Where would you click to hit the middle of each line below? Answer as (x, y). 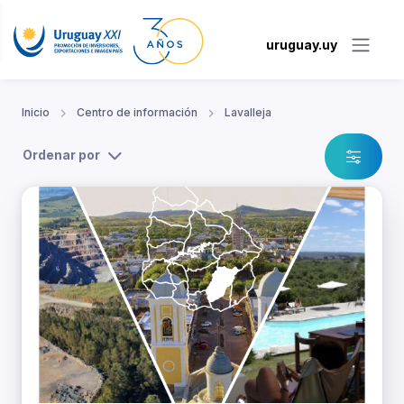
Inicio (36, 113)
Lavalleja (248, 113)
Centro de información (137, 113)
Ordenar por (61, 155)
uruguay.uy (302, 44)
